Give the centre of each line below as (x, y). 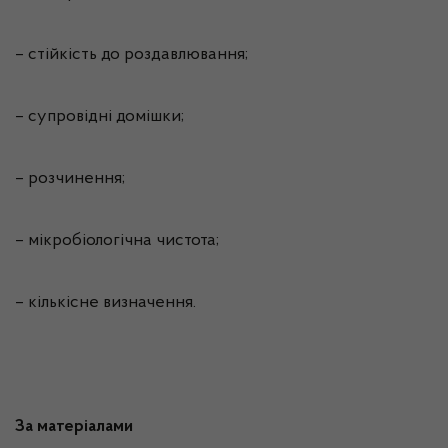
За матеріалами (74, 427)
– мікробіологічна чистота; (117, 241)
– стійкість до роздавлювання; (131, 55)
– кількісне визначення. (105, 303)
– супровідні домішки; (99, 117)
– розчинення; (70, 179)
